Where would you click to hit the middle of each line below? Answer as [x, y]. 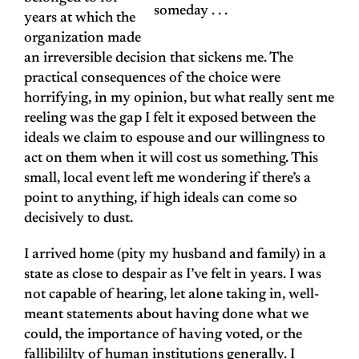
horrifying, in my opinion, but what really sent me [179, 99]
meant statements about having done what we [166, 315]
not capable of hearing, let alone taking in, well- [171, 295]
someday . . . [191, 12]
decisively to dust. [79, 219]
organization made [83, 39]
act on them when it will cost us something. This [171, 159]
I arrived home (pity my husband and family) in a [175, 255]
